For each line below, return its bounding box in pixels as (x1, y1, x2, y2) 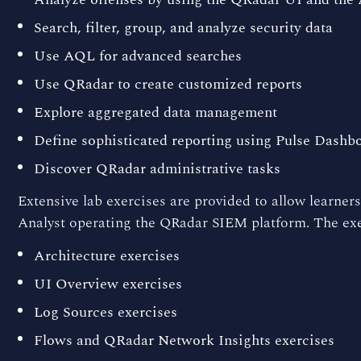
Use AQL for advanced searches (34, 44, 242, 67)
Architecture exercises (34, 244, 180, 267)
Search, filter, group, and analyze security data (34, 16, 333, 39)
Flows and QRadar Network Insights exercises (34, 329, 334, 351)
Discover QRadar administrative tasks (34, 157, 280, 180)
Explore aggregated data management (34, 101, 277, 123)
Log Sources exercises (34, 301, 177, 323)
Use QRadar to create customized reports (34, 73, 302, 95)
